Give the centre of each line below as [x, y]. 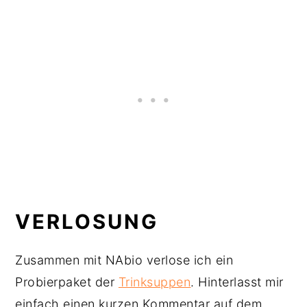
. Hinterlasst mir [237, 282]
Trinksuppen [155, 282]
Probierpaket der [67, 282]
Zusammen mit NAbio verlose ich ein [124, 260]
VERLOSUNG [87, 222]
